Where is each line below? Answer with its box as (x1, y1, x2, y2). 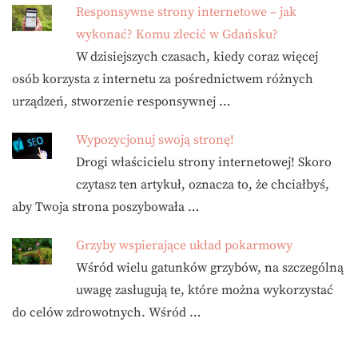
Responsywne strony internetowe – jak (76, 4, 296, 20)
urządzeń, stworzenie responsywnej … (12, 93, 230, 109)
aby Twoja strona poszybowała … (12, 199, 199, 215)
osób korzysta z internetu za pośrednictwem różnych (12, 71, 313, 87)
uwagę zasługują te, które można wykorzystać (76, 282, 333, 298)
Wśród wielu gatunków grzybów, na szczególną (76, 260, 344, 276)
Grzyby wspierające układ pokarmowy (76, 237, 292, 253)
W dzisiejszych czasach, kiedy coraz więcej (76, 49, 318, 65)
